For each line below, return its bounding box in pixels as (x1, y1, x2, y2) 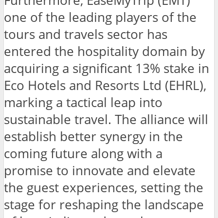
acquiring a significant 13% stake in (4, 60, 209, 77)
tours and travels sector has (4, 26, 167, 43)
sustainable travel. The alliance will (4, 111, 208, 128)
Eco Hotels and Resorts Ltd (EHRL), (4, 77, 206, 94)
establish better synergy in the (4, 128, 183, 145)
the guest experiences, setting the (4, 179, 203, 197)
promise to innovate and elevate (4, 162, 196, 180)
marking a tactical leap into (4, 94, 163, 111)
